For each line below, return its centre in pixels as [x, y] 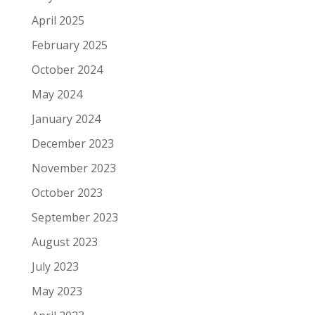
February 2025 [69, 45]
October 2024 [67, 70]
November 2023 [73, 168]
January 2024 [66, 119]
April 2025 [58, 20]
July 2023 [55, 266]
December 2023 [72, 143]
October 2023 [67, 193]
